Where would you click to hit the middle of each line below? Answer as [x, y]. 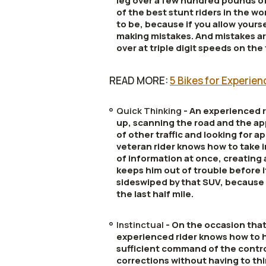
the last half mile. [155, 194]
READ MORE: [140, 80]
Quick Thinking [149, 111]
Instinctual [140, 225]
